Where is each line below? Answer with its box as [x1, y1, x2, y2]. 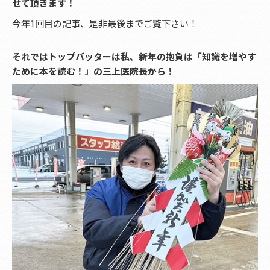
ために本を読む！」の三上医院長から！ [12, 64, 175, 77]
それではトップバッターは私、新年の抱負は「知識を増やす [12, 49, 256, 63]
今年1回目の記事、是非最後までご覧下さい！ [12, 16, 198, 30]
